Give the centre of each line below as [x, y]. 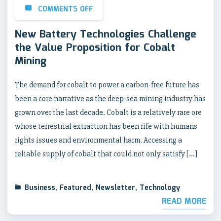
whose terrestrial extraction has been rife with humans [106, 126]
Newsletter [115, 188]
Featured [75, 188]
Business [40, 188]
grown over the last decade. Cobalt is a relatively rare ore [108, 112]
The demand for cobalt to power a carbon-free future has [107, 85]
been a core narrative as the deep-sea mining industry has [110, 98]
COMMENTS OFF [65, 9]
